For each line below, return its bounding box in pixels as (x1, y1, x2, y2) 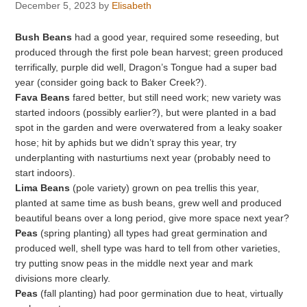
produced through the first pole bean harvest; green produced (15, 47, 284, 58)
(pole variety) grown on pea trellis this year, (73, 182, 260, 193)
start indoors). (15, 167, 76, 178)
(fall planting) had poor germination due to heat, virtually (40, 288, 284, 299)
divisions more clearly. (15, 273, 111, 284)
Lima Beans (15, 182, 73, 193)
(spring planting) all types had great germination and (40, 228, 268, 238)
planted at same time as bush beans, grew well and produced (15, 197, 282, 208)
